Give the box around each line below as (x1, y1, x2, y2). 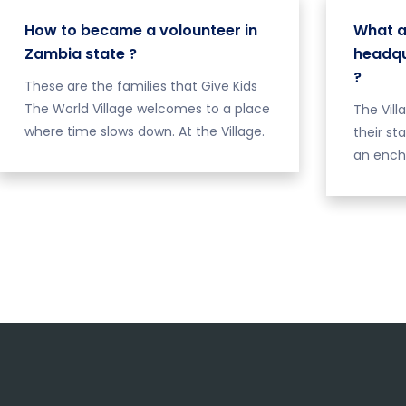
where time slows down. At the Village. (24, 122, 265, 140)
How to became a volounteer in (24, 20, 257, 41)
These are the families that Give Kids (24, 77, 257, 95)
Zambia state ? (24, 43, 137, 64)
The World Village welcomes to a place (24, 100, 270, 118)
